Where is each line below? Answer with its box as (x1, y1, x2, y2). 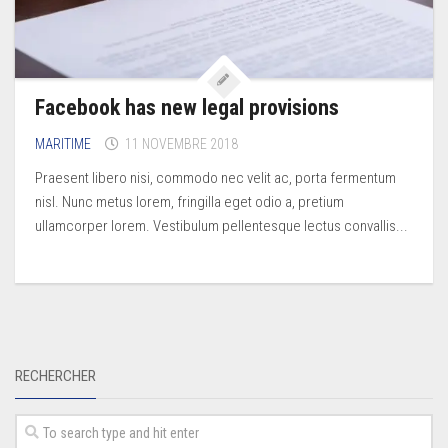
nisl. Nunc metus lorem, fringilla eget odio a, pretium (35, 193, 344, 212)
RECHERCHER (15, 367, 96, 386)
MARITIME (35, 136, 91, 153)
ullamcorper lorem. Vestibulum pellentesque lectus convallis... (35, 217, 408, 236)
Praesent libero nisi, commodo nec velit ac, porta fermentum (35, 169, 396, 188)
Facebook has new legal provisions (35, 95, 339, 121)
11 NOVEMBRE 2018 (125, 136, 238, 153)
